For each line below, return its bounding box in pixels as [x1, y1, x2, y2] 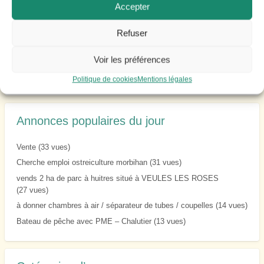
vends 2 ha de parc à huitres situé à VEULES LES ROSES [16, 173, 219, 183]
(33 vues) [35, 142, 70, 151]
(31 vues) [147, 158, 181, 167]
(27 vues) [16, 185, 48, 194]
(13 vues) [151, 216, 186, 226]
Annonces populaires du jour [16, 114, 165, 128]
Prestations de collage [16, 55, 93, 65]
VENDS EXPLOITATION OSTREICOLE [16, 39, 153, 49]
